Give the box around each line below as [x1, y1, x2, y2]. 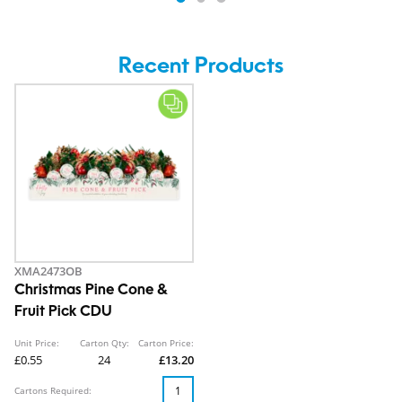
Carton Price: [138, 336, 194, 349]
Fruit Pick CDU [14, 304, 112, 319]
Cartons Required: [14, 383, 92, 397]
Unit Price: [14, 336, 59, 349]
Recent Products [118, 56, 284, 78]
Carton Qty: [79, 336, 129, 349]
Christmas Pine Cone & [14, 283, 168, 298]
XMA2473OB [14, 262, 83, 279]
